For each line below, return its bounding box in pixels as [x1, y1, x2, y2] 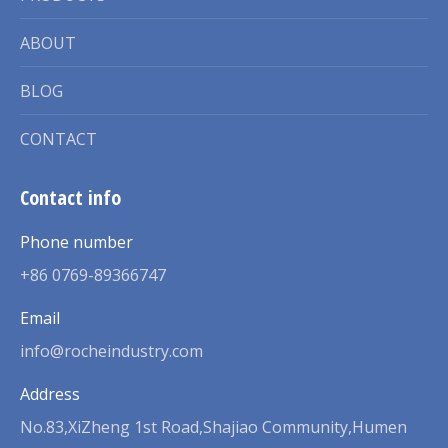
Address [20, 382, 80, 405]
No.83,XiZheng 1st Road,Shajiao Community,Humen [20, 415, 407, 438]
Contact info [20, 183, 121, 211]
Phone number [20, 230, 133, 253]
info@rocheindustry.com [20, 339, 203, 362]
